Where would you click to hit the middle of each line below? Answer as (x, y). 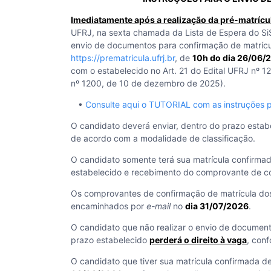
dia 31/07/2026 (217, 206)
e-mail (158, 206)
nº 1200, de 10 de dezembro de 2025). (148, 83)
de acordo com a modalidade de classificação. (163, 138)
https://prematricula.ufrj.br (123, 58)
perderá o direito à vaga (198, 240)
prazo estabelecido (110, 240)
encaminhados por (109, 206)
